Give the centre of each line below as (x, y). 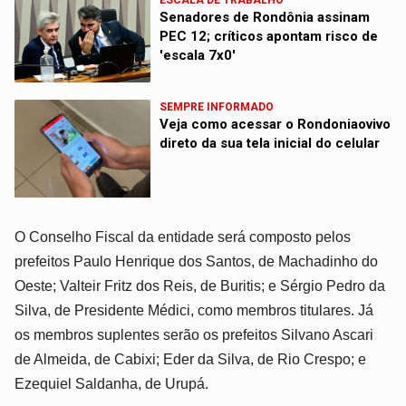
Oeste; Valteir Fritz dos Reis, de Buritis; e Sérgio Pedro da (200, 285)
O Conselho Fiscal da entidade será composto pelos (183, 237)
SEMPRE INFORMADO (217, 106)
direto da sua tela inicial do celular (270, 143)
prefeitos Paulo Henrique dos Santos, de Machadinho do (197, 261)
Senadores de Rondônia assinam (265, 17)
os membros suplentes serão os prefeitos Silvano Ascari (194, 334)
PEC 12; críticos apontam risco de (269, 36)
